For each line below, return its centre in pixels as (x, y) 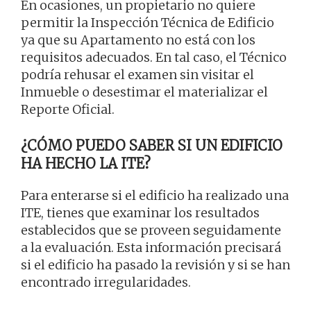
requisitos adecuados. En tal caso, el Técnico (154, 58)
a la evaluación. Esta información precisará (151, 248)
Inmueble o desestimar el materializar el (144, 92)
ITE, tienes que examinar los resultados (140, 213)
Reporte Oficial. (68, 110)
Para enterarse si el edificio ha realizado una (155, 196)
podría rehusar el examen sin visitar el (137, 75)
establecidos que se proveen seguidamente (151, 230)
